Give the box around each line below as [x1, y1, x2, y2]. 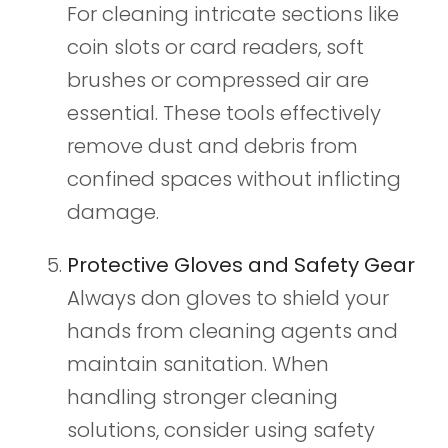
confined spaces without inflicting [66, 165, 401, 194]
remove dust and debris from [66, 132, 358, 161]
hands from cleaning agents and [66, 317, 398, 346]
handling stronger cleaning [66, 383, 338, 412]
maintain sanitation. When [66, 350, 329, 379]
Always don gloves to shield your [66, 284, 389, 313]
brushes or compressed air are [66, 66, 369, 95]
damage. [66, 198, 159, 227]
